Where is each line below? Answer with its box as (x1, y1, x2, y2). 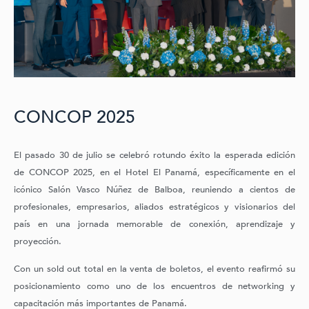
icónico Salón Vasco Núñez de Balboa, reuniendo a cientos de (14, 183, 295, 197)
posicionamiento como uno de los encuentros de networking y (14, 279, 295, 292)
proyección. (14, 235, 61, 248)
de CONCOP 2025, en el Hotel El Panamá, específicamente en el (14, 166, 295, 179)
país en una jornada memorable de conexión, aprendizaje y (14, 218, 295, 231)
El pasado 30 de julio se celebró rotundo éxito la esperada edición (14, 149, 295, 162)
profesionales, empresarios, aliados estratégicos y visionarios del (14, 201, 295, 214)
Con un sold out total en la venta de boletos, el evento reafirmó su (14, 262, 295, 275)
